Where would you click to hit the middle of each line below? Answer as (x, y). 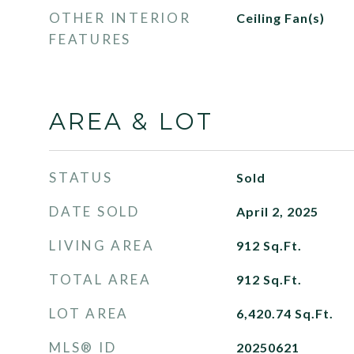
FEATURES (90, 39)
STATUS (81, 177)
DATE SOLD (94, 211)
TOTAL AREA (100, 279)
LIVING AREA (102, 245)
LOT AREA (89, 313)
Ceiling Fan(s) (280, 18)
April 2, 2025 (277, 211)
